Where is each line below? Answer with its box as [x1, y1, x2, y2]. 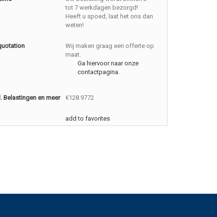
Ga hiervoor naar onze [77, 60, 139, 67]
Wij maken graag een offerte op [65, 42, 155, 49]
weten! [65, 21, 84, 29]
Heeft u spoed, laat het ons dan [65, 13, 154, 20]
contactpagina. [77, 68, 120, 76]
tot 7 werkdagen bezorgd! [65, 4, 139, 11]
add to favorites [65, 115, 110, 122]
